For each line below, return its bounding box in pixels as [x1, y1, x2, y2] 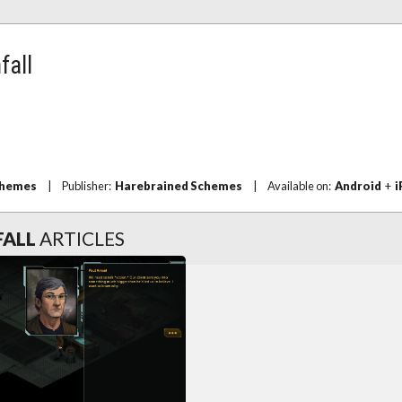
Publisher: [62, 179, 115, 193]
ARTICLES [39, 227, 125, 249]
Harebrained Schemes [115, 179, 242, 193]
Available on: [267, 179, 335, 193]
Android [335, 179, 381, 193]
